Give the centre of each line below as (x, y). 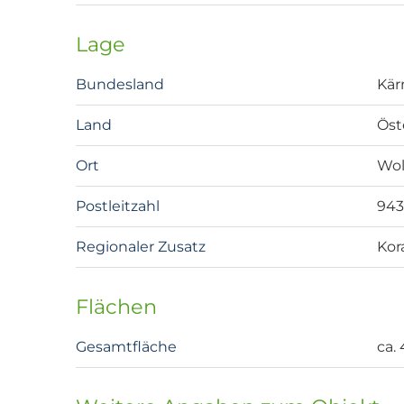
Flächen (116, 307)
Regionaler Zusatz (141, 247)
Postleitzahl (118, 207)
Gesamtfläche (126, 347)
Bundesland (120, 85)
